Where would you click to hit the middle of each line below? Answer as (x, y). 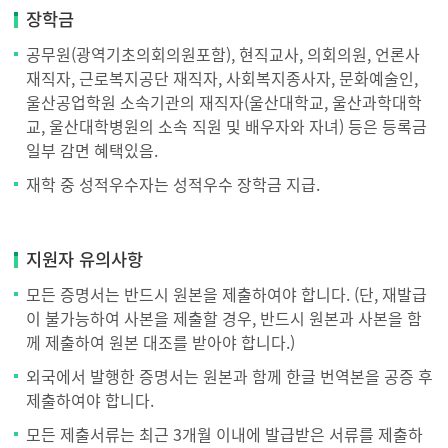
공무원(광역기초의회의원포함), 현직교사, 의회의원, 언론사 (223, 54)
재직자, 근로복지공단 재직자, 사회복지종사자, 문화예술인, (222, 78)
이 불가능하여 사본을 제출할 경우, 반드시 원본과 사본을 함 (224, 318)
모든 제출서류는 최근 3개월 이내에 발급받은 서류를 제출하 (224, 434)
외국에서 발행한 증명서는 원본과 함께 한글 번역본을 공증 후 (229, 376)
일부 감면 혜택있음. (92, 150)
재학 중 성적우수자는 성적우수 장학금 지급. (173, 184)
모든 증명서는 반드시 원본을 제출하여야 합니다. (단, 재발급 (226, 294)
